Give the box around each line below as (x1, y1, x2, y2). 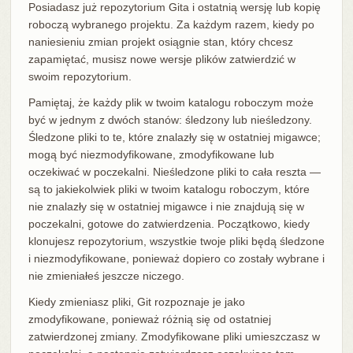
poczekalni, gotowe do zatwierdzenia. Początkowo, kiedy (28, 217, 310, 230)
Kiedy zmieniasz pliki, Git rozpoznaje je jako (28, 295, 245, 308)
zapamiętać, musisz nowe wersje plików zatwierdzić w (28, 52, 295, 65)
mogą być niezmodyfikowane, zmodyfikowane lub (28, 147, 274, 161)
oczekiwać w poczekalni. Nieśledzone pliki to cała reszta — (28, 165, 321, 178)
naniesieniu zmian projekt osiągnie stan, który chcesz (28, 35, 293, 48)
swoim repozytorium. (28, 69, 132, 83)
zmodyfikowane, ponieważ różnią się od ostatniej (28, 312, 271, 325)
